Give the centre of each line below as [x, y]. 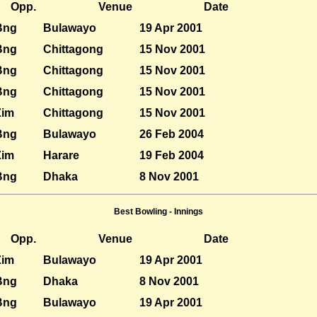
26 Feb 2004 [171, 134]
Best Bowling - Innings [158, 211]
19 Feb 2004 [171, 156]
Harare [61, 156]
